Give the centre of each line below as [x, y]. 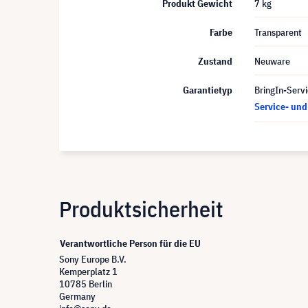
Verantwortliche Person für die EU [130, 243]
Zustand [215, 61]
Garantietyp [208, 90]
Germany [77, 296]
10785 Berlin [86, 284]
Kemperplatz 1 [88, 271]
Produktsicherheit [141, 209]
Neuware [272, 61]
